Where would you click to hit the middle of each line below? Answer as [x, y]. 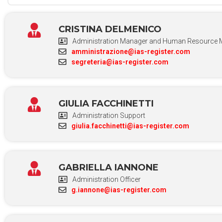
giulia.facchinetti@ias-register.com [130, 126]
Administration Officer [106, 179]
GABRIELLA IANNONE [108, 167]
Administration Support [109, 115]
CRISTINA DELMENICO [110, 29]
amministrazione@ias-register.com [131, 51]
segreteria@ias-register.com [120, 62]
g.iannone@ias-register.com [119, 190]
